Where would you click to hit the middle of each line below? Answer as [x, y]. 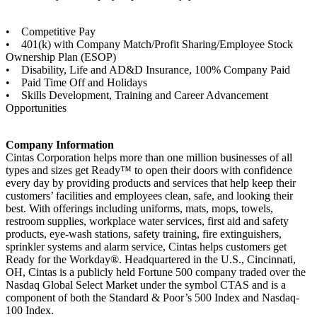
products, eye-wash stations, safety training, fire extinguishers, [144, 234]
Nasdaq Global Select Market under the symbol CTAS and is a [146, 285]
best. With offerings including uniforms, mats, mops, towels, [139, 209]
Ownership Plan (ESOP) [61, 57]
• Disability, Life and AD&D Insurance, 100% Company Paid [148, 70]
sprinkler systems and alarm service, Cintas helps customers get [146, 247]
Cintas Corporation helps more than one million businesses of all [149, 158]
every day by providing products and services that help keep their [151, 183]
